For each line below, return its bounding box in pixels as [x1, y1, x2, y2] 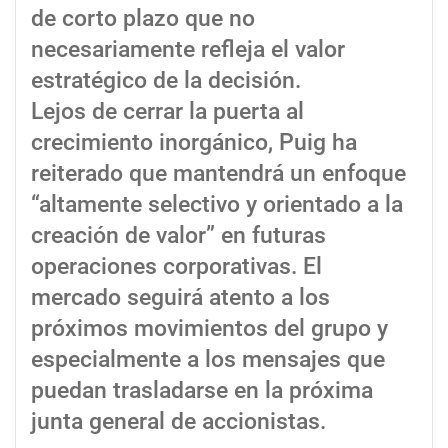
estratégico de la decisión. [31, 67, 301, 95]
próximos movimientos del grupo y [31, 315, 388, 343]
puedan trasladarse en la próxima [31, 377, 373, 405]
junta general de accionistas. [31, 408, 326, 436]
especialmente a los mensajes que [31, 346, 385, 374]
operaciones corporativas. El [31, 253, 322, 281]
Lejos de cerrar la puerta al [31, 98, 304, 126]
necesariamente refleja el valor [31, 36, 345, 64]
